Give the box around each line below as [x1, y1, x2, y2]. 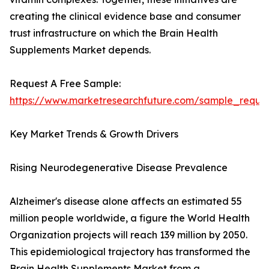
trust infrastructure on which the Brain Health [10, 27, 218, 40]
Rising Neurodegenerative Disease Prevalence [10, 162, 228, 174]
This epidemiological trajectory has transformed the [10, 246, 250, 258]
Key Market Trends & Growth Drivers [10, 128, 178, 141]
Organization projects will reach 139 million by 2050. [10, 229, 247, 241]
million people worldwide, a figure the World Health [10, 212, 250, 225]
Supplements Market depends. [10, 44, 151, 56]
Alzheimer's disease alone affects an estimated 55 [10, 195, 242, 208]
